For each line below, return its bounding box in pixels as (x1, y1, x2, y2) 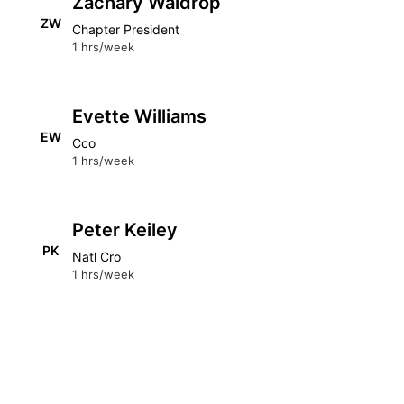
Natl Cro (72, 249, 121, 264)
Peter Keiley (72, 219, 178, 241)
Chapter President (72, 22, 179, 37)
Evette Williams (72, 106, 207, 127)
